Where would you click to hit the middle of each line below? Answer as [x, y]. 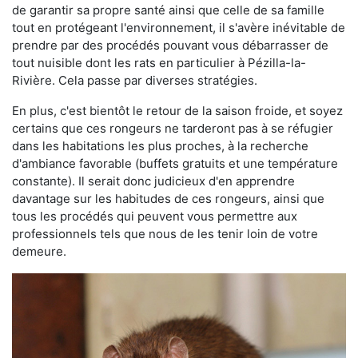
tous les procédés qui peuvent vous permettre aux [155, 216]
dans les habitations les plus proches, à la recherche [160, 146]
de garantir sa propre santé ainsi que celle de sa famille [168, 10]
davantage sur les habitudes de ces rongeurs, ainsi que [168, 199]
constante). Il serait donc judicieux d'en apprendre [153, 181]
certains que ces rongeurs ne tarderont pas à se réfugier [173, 128]
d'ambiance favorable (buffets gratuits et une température [175, 163]
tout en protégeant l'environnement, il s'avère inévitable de [179, 28]
